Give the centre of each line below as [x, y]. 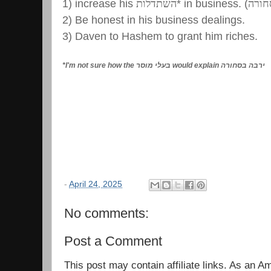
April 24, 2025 [96, 184]
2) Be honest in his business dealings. [154, 20]
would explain [196, 66]
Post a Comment [113, 241]
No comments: [106, 214]
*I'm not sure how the [99, 66]
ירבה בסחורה [243, 66]
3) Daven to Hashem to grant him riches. [160, 37]
